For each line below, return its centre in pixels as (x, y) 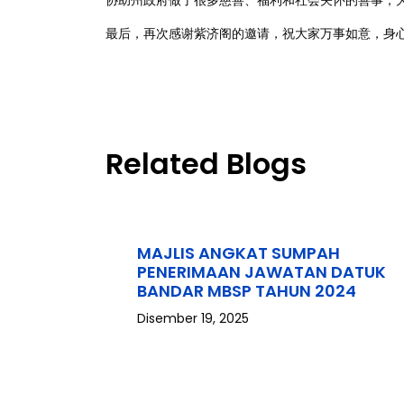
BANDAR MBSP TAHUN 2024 (247, 291)
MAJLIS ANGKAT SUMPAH (239, 253)
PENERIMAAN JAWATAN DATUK (262, 272)
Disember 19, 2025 (193, 318)
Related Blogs (206, 164)
